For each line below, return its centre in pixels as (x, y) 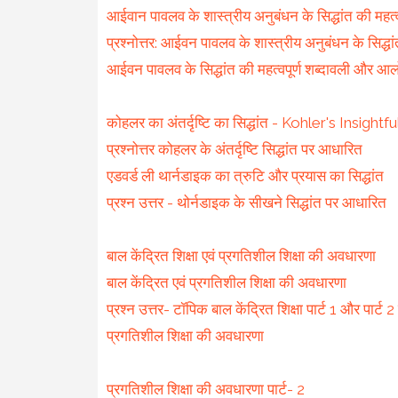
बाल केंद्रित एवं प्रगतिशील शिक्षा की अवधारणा (226, 282)
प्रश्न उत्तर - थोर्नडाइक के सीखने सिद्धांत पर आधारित (246, 202)
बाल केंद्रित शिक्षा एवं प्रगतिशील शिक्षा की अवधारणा (241, 255)
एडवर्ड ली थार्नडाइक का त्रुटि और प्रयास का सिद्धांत (245, 175)
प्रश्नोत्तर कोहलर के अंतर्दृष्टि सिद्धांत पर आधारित (234, 149)
